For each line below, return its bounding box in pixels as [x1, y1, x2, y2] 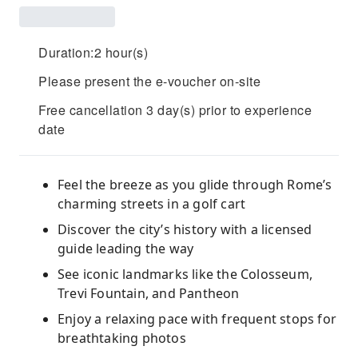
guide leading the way [58, 240, 194, 257]
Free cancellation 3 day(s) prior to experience [38, 101, 312, 119]
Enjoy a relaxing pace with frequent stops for [58, 310, 337, 328]
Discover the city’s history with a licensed [58, 221, 312, 238]
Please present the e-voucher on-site [38, 72, 261, 90]
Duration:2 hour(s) [38, 43, 148, 62]
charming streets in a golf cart [58, 195, 246, 213]
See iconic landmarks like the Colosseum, [58, 265, 312, 283]
